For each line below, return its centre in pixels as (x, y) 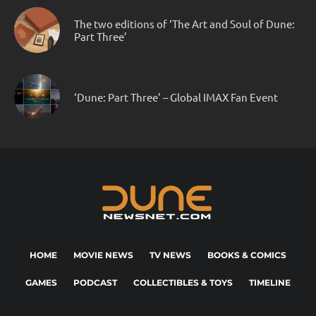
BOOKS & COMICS (247, 255)
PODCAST (95, 283)
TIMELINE (270, 283)
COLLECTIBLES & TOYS (183, 283)
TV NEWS (170, 255)
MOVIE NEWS (103, 255)
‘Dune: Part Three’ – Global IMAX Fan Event (176, 97)
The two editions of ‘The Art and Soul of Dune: (184, 23)
